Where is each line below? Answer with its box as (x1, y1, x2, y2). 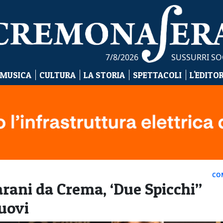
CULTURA (39, 70, 76, 80)
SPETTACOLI (132, 70, 182, 80)
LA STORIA (83, 70, 125, 80)
